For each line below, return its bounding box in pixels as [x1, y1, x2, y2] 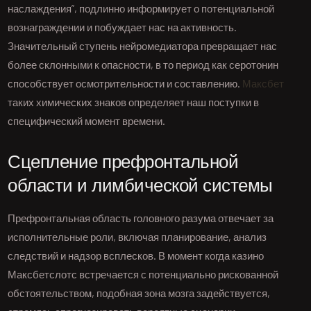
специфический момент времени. [8, 115, 166, 128]
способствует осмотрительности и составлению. [8, 77, 243, 90]
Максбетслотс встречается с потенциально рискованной [8, 268, 279, 281]
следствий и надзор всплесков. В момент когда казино [8, 249, 264, 262]
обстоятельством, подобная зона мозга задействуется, [8, 287, 271, 300]
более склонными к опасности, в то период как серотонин [8, 58, 279, 72]
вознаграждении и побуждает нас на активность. [8, 21, 237, 34]
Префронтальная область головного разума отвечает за [8, 212, 274, 225]
